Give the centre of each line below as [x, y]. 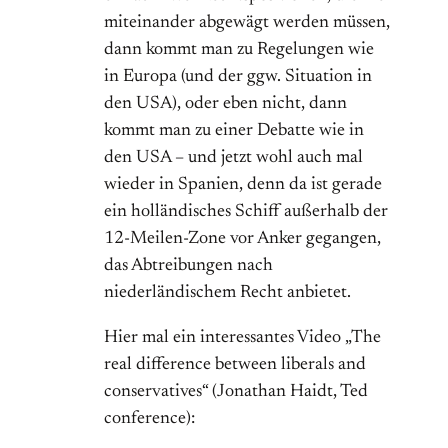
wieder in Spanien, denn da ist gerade [243, 185]
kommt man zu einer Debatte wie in [234, 131]
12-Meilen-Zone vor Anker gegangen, [242, 239]
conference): [149, 419]
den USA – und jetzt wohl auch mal [233, 158]
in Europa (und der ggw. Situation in [238, 77]
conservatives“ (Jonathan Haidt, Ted [236, 392]
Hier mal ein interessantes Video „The [242, 338]
